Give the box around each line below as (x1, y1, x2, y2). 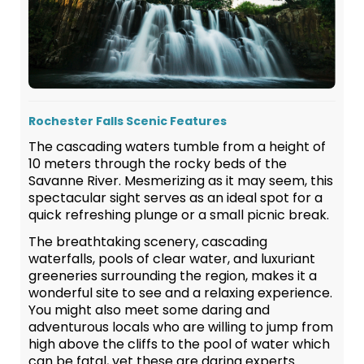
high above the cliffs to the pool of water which (28, 335, 330, 354)
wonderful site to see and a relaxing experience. (28, 284, 332, 303)
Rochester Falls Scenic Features (28, 113, 227, 130)
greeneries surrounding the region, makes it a (28, 266, 317, 286)
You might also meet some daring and (28, 301, 270, 320)
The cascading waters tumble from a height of (28, 137, 326, 157)
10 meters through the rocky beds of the (28, 154, 287, 174)
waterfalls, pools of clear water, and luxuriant (28, 249, 315, 269)
